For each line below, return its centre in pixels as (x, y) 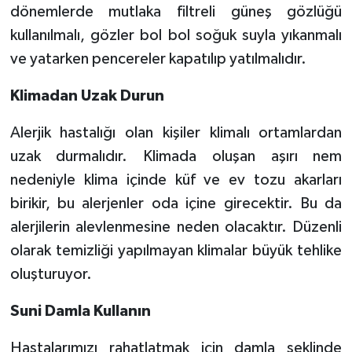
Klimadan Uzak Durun (87, 95)
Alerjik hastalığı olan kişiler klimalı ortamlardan (176, 132)
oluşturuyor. (51, 274)
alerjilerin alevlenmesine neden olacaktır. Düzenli (176, 227)
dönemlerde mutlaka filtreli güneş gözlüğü (176, 11)
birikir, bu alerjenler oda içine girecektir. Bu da (176, 203)
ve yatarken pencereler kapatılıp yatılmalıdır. (158, 59)
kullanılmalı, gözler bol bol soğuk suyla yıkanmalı (176, 35)
